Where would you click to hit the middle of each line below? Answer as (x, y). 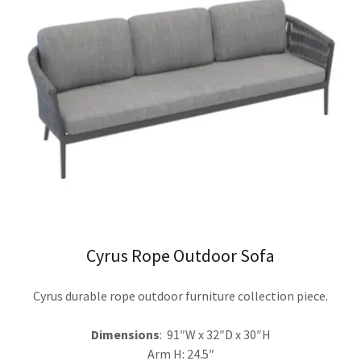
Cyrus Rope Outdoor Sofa (180, 255)
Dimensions (125, 334)
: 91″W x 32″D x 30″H (215, 334)
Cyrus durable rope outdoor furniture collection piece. (180, 296)
